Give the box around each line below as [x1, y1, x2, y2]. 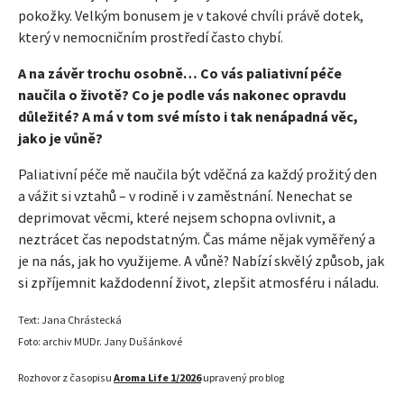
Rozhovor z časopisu [18, 371, 114, 385]
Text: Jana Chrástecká [18, 313, 122, 327]
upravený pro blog [201, 371, 284, 385]
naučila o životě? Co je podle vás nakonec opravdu [18, 86, 346, 105]
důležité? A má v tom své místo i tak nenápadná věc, [18, 107, 358, 126]
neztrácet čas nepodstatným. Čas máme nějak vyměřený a [18, 230, 375, 249]
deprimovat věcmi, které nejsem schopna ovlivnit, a [18, 208, 335, 227]
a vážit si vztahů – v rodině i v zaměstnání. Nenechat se [18, 187, 353, 206]
